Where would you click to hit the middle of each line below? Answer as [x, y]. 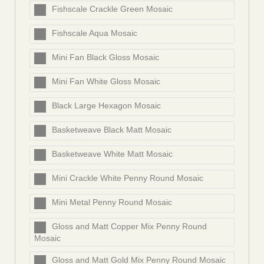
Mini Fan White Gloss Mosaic [106, 82]
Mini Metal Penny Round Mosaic [112, 202]
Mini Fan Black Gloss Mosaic [105, 57]
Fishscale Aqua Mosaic [95, 33]
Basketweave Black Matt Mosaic [112, 130]
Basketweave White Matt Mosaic [112, 154]
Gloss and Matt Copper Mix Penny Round [129, 227]
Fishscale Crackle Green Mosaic [112, 9]
